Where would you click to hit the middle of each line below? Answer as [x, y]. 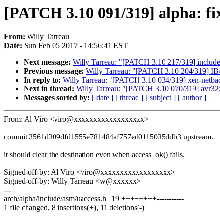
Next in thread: [50, 89]
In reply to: [43, 80]
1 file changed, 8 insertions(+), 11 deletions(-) [74, 208]
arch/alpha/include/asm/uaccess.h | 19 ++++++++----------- [94, 199]
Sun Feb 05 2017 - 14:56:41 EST [76, 46]
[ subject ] [161, 98]
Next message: [48, 62]
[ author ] [192, 98]
